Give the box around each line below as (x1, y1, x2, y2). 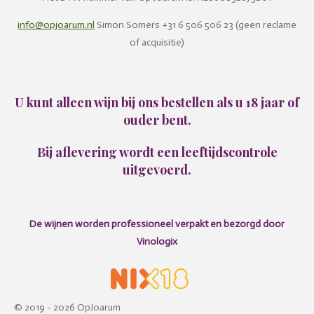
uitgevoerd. (123, 161, 191, 177)
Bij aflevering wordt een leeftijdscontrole (36, 144, 278, 160)
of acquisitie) (130, 36, 184, 48)
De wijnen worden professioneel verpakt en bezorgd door (29, 218, 285, 230)
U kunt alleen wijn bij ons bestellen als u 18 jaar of (15, 94, 299, 110)
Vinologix (137, 235, 177, 247)
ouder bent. (123, 111, 191, 128)
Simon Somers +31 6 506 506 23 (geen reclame (95, 19, 296, 31)
